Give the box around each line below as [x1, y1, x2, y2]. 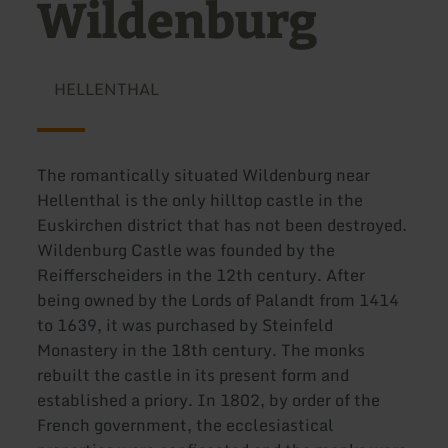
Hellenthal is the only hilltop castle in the [37, 187, 364, 214]
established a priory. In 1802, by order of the [37, 387, 381, 414]
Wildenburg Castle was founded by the [37, 237, 336, 264]
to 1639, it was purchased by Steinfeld [37, 312, 334, 339]
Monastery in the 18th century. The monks [37, 337, 366, 364]
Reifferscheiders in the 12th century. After [37, 262, 366, 289]
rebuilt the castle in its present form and [37, 362, 350, 389]
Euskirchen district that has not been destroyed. [37, 212, 408, 239]
